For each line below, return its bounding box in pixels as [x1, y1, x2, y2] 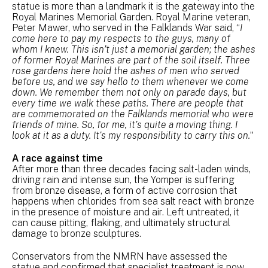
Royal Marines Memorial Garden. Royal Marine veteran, [12, 11, 251, 23]
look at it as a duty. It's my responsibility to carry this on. [12, 129, 250, 141]
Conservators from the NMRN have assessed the [12, 250, 227, 262]
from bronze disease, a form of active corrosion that [12, 184, 237, 196]
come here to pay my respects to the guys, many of [12, 32, 230, 44]
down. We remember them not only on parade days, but [12, 86, 246, 98]
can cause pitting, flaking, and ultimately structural [12, 217, 230, 229]
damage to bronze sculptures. [12, 227, 141, 239]
